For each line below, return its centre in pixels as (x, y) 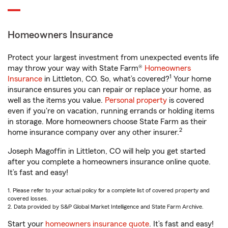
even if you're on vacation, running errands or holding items (111, 111)
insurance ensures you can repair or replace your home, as (109, 90)
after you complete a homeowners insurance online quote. (109, 162)
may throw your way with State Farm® (76, 68)
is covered (186, 100)
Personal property (136, 100)
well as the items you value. (56, 100)
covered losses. (28, 198)
